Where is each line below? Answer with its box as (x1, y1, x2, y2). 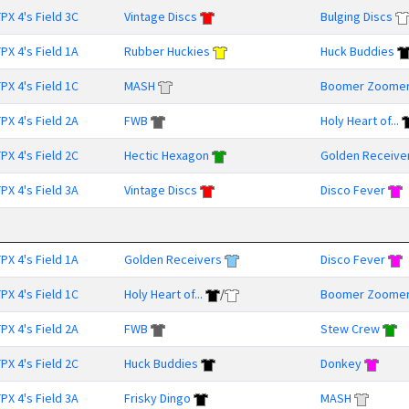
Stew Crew (320, 320, 380, 337)
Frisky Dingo (124, 390, 191, 406)
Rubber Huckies (124, 43, 210, 59)
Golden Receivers (124, 251, 222, 267)
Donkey (320, 355, 362, 372)
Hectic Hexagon (124, 147, 209, 163)
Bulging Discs (320, 8, 393, 25)
